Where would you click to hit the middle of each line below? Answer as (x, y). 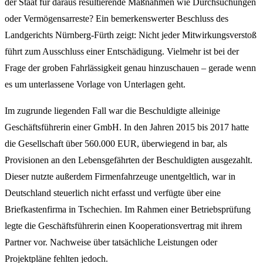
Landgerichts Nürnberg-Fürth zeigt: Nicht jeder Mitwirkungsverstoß (131, 35)
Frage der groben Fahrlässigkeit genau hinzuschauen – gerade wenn (130, 68)
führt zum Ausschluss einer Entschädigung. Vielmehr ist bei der (122, 51)
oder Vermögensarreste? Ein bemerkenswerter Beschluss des (117, 18)
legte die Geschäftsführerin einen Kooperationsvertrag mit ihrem (123, 226)
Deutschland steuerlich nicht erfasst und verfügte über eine (113, 193)
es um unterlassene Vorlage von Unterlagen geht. (95, 84)
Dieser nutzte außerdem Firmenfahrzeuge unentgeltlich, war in (120, 177)
